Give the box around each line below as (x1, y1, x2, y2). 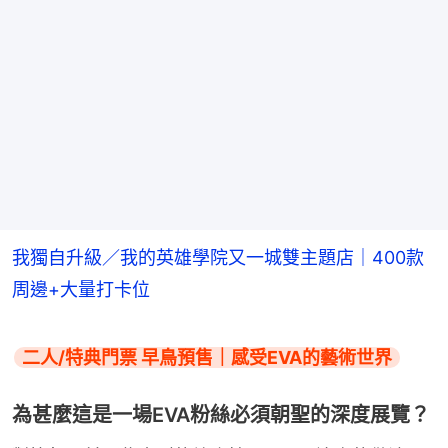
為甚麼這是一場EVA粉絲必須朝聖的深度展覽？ (12, 402, 430, 427)
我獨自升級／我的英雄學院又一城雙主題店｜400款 (12, 246, 424, 268)
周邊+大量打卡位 (12, 278, 150, 300)
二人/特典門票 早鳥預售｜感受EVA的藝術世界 (22, 346, 392, 368)
